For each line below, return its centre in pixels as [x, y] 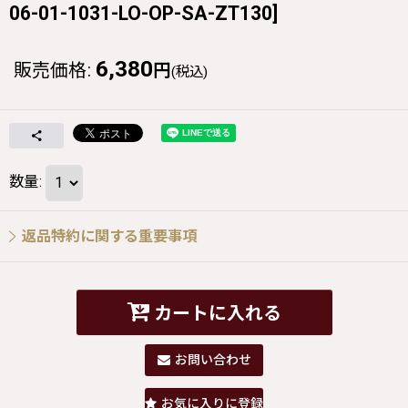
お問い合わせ [213, 359]
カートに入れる [217, 314]
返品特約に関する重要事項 [109, 236]
